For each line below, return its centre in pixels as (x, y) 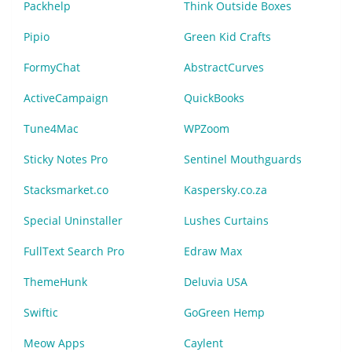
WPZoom (207, 128)
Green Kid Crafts (227, 36)
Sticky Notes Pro (66, 159)
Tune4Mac (51, 128)
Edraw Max (213, 251)
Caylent (203, 343)
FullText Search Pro (74, 251)
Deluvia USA (216, 281)
